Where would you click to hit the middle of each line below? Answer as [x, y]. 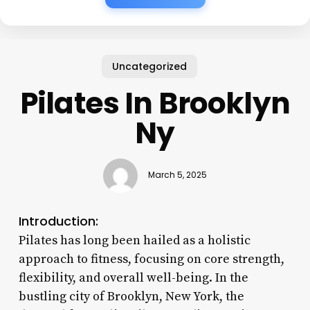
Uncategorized [150, 66]
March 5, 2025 [177, 175]
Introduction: [58, 221]
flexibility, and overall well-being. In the [133, 277]
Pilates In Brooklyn [155, 103]
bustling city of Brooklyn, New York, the [131, 296]
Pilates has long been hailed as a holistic [134, 240]
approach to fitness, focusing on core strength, [151, 259]
